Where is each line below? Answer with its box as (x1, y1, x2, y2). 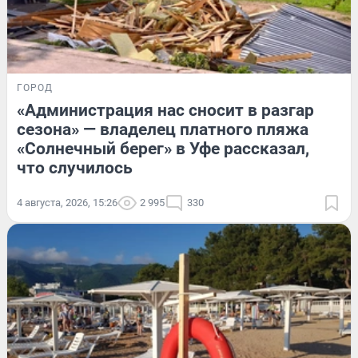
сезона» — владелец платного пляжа (17, 120, 308, 140)
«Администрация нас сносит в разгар (17, 101, 314, 121)
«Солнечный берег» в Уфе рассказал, (17, 139, 309, 159)
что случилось (17, 158, 133, 178)
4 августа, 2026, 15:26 (17, 197, 117, 209)
